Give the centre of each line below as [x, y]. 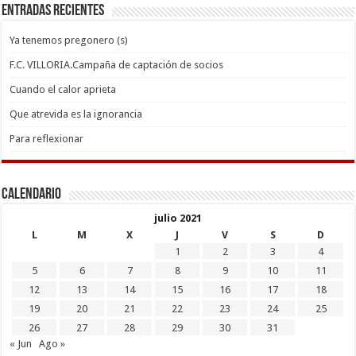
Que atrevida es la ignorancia [76, 114]
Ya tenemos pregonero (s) [69, 41]
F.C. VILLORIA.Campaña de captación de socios [117, 65]
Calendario [32, 195]
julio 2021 [178, 219]
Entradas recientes [53, 12]
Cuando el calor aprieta [63, 90]
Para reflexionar [47, 139]
